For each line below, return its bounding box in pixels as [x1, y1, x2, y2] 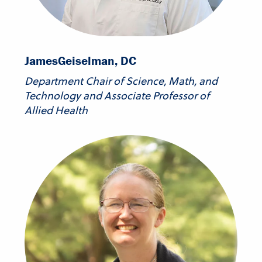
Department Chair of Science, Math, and [25, 74, 218, 89]
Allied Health [25, 103, 88, 118]
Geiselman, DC [58, 53, 136, 69]
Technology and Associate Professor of [25, 88, 209, 104]
